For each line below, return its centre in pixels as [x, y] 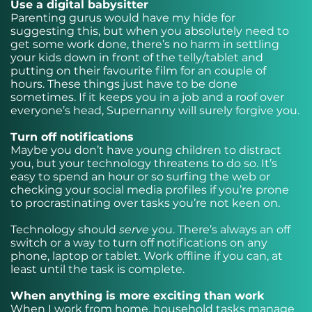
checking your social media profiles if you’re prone [150, 190]
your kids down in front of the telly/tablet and [137, 57]
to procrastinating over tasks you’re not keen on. [147, 203]
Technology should [65, 229]
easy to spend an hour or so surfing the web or [140, 177]
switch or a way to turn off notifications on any [139, 243]
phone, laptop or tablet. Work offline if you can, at [147, 256]
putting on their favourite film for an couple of [138, 71]
